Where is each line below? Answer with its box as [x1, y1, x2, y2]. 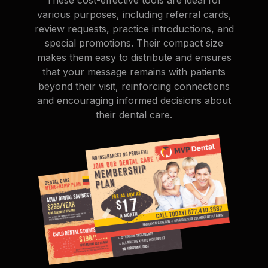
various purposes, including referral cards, [36, 8, 232, 20]
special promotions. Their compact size [45, 36, 223, 49]
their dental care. [96, 108, 172, 121]
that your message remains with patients [42, 65, 226, 78]
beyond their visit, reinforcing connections [38, 80, 230, 92]
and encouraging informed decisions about [37, 94, 231, 106]
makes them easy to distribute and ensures [36, 51, 232, 63]
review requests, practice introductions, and [34, 22, 234, 35]
